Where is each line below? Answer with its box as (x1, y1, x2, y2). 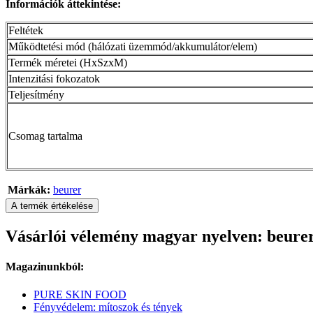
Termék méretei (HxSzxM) (8, 57, 127, 69)
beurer (53, 184, 81, 196)
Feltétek (8, 24, 43, 37)
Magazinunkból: (6, 261, 84, 273)
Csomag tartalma (8, 130, 82, 143)
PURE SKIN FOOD (34, 288, 126, 300)
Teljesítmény (8, 89, 64, 101)
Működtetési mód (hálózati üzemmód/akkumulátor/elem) (8, 41, 257, 53)
